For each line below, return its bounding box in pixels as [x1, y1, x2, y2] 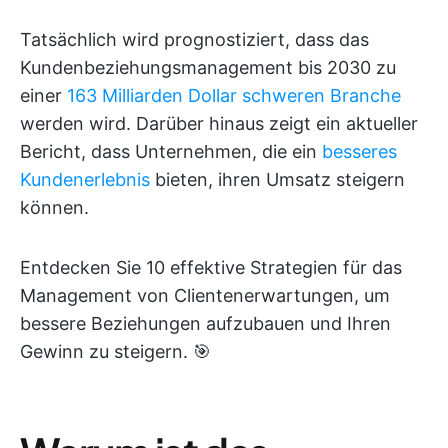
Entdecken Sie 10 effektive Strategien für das [20, 257, 402, 278]
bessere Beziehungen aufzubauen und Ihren [20, 313, 391, 334]
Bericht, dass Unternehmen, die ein [20, 141, 322, 162]
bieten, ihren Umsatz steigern [150, 169, 405, 190]
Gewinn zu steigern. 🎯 [20, 341, 211, 362]
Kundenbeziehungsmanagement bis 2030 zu [20, 57, 396, 78]
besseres [322, 141, 397, 162]
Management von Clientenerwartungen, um [20, 285, 390, 306]
